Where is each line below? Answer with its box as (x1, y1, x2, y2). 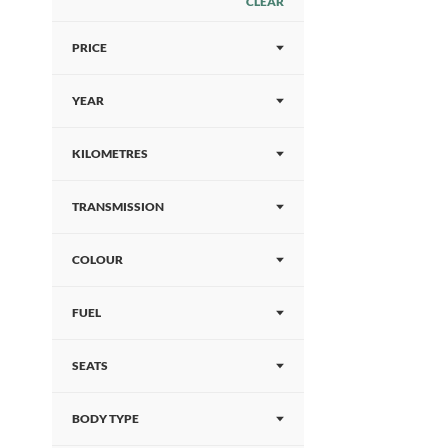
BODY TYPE (72, 411, 139, 426)
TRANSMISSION (72, 199, 164, 214)
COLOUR (72, 252, 123, 267)
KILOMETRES (72, 146, 148, 161)
